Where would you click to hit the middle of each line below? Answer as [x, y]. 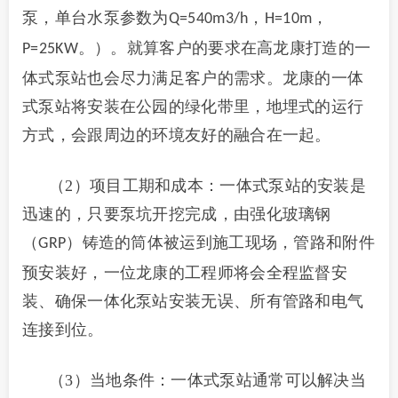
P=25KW [50, 49]
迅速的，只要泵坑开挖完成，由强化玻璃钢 [177, 214]
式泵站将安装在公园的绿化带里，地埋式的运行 [193, 107]
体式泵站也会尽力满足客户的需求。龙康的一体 [193, 78]
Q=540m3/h [208, 19]
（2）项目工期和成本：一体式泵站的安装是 [207, 186]
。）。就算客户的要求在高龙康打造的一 [224, 48]
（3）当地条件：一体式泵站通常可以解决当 [207, 380]
